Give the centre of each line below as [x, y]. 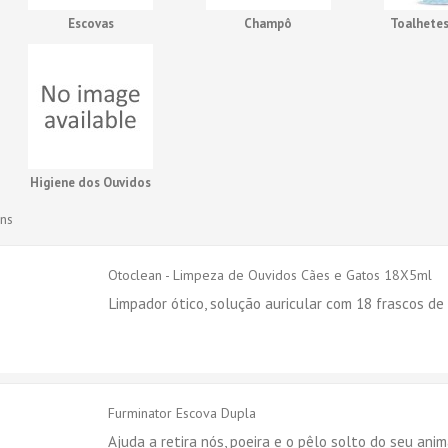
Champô [268, 23]
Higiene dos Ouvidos [91, 182]
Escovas [90, 23]
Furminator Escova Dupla [182, 413]
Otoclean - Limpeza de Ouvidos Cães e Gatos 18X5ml [270, 275]
